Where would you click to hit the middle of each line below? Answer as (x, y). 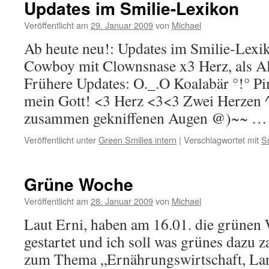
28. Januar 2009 (122, 201)
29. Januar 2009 (122, 25)
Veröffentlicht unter (60, 140)
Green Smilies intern (138, 140)
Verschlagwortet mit (221, 140)
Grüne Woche (79, 184)
